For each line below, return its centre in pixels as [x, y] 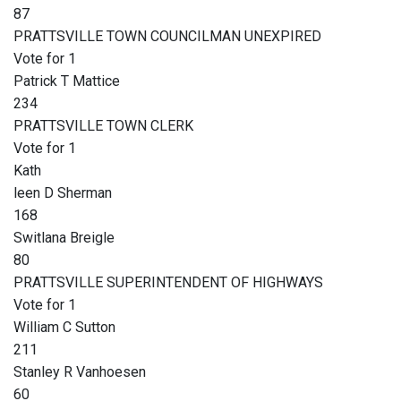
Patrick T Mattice [67, 81]
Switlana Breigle [64, 238]
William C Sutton [64, 328]
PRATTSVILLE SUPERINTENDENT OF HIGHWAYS [168, 283]
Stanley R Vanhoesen [80, 372]
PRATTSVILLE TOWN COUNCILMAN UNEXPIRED [167, 37]
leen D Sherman [63, 193]
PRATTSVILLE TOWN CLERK [103, 126]
